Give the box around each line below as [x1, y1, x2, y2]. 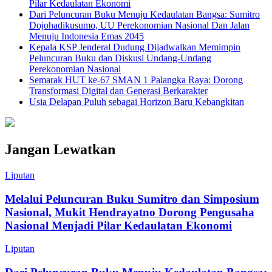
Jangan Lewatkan [5, 141, 115, 158]
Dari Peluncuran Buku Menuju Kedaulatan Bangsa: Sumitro [29, 9, 260, 20]
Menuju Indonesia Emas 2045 [29, 31, 144, 42]
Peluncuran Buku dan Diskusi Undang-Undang [29, 53, 211, 64]
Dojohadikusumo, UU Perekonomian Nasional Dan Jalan [29, 20, 250, 31]
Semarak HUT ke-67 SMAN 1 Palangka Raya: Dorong [29, 75, 243, 86]
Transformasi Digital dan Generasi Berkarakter [29, 86, 208, 97]
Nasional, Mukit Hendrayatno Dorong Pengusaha [5, 205, 254, 219]
